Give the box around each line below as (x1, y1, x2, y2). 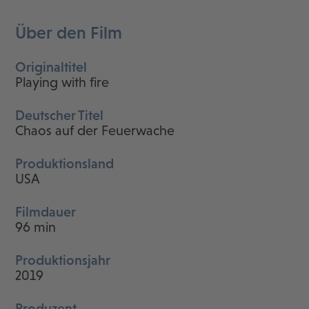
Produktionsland (15, 156, 114, 172)
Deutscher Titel (15, 108, 104, 123)
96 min (15, 219, 57, 235)
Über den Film (15, 23, 123, 43)
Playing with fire (15, 74, 110, 90)
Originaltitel (15, 59, 88, 75)
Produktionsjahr (15, 252, 111, 268)
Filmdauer (15, 204, 77, 220)
